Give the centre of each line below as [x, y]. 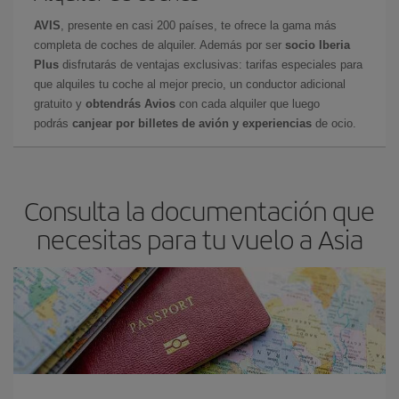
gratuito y [60, 103]
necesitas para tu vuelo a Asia [199, 238]
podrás [51, 123]
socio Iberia [318, 45]
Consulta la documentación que [199, 210]
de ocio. [334, 123]
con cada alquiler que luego [248, 103]
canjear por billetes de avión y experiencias [190, 123]
